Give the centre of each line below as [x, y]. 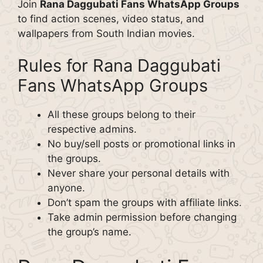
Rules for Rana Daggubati [119, 65]
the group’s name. [90, 232]
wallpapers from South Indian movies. [106, 33]
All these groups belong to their [122, 114]
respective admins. [92, 129]
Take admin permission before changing [142, 217]
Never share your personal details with [139, 173]
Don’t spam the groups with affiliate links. [145, 203]
